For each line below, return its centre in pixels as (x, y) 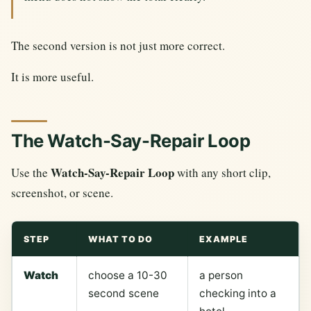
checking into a (238, 293)
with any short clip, (222, 173)
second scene (124, 293)
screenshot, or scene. (62, 193)
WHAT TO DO (120, 239)
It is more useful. (52, 77)
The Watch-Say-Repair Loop (131, 141)
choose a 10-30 (128, 275)
